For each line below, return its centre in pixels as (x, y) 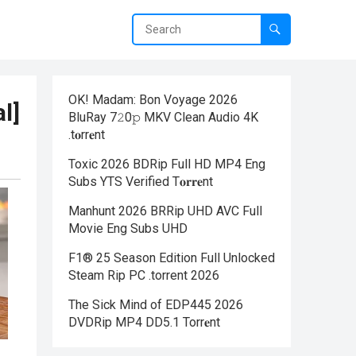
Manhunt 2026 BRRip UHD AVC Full (165, 211)
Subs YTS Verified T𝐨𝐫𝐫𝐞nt (141, 182)
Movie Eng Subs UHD (128, 228)
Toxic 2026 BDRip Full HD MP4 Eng (167, 164)
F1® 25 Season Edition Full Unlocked (172, 258)
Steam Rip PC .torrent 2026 (144, 275)
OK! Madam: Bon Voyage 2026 (153, 100)
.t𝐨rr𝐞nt (87, 135)
